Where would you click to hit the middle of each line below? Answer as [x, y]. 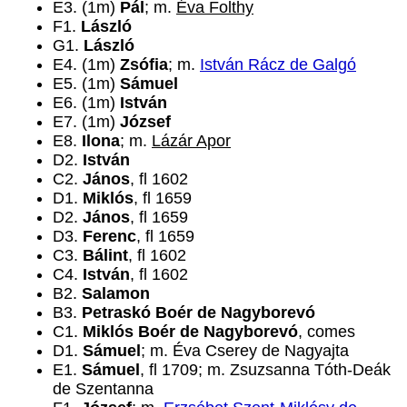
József [145, 122]
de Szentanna [103, 389]
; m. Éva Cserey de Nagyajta [245, 351]
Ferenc [109, 236]
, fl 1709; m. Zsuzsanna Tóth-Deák [265, 370]
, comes [327, 332]
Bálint [105, 255]
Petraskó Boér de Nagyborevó [199, 313]
